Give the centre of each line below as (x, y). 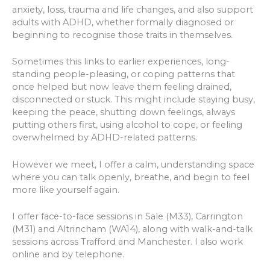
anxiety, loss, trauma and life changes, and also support (133, 10)
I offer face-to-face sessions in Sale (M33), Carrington (127, 217)
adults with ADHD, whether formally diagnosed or (123, 23)
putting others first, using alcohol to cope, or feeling (127, 125)
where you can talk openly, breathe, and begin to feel (131, 177)
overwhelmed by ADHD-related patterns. (105, 138)
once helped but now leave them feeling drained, (122, 87)
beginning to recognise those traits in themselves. (122, 35)
